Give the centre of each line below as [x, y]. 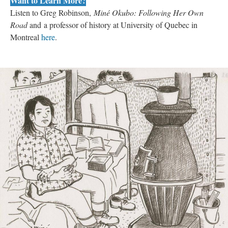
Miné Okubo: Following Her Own [149, 12]
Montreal [26, 37]
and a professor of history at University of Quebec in [113, 24]
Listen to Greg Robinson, [52, 12]
